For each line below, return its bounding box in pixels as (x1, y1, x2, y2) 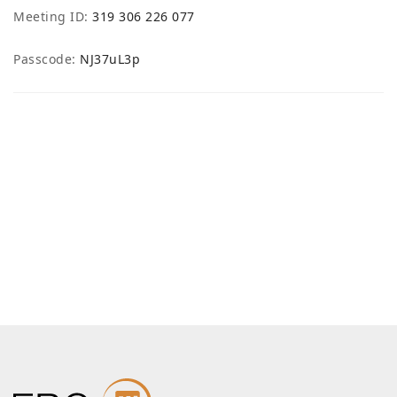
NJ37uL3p (80, 51, 140, 68)
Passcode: (13, 51, 80, 68)
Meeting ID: (13, 8, 92, 26)
